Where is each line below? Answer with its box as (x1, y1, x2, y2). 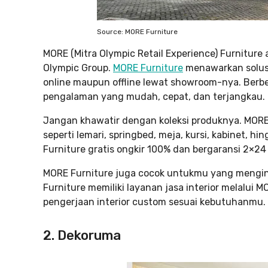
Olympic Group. (43, 62, 113, 74)
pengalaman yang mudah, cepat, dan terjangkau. (43, 91, 265, 102)
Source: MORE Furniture (97, 28, 178, 36)
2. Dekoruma (43, 227, 121, 243)
